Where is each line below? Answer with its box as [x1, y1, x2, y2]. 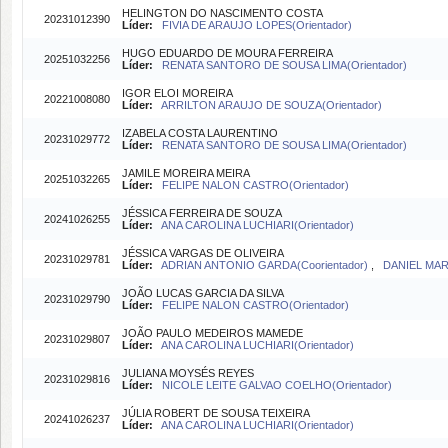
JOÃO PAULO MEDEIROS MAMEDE [122, 327, 303, 339]
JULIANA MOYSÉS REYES [122, 367, 254, 379]
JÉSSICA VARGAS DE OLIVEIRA [122, 247, 284, 259]
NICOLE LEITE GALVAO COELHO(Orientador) [162, 379, 392, 391]
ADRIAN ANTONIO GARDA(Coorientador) [161, 259, 371, 271]
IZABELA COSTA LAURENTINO [122, 127, 278, 139]
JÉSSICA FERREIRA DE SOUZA [122, 207, 282, 219]
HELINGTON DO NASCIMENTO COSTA [122, 7, 323, 19]
